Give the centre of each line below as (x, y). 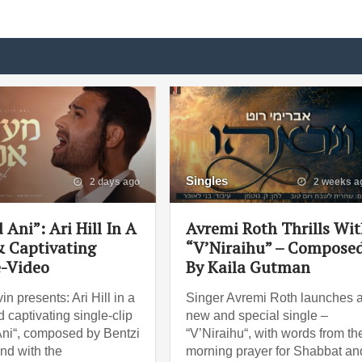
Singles (207, 180)
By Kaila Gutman (248, 267)
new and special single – (257, 315)
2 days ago (114, 181)
